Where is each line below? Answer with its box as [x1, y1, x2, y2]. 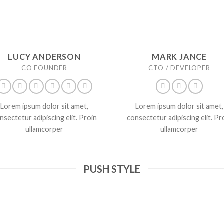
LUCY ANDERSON [8, 51, 81, 61]
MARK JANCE [151, 51, 207, 61]
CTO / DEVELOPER [148, 63, 210, 72]
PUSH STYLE [83, 162, 140, 175]
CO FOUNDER [21, 63, 68, 72]
